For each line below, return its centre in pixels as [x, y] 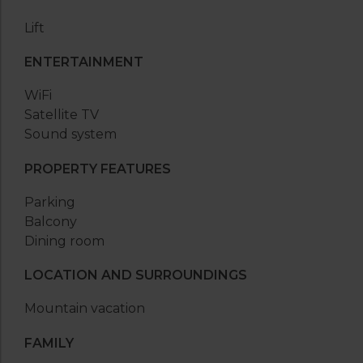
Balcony [51, 221]
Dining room [64, 241]
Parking [50, 202]
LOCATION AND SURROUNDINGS [136, 275]
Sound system [70, 135]
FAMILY [49, 343]
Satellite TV [62, 115]
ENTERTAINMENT [84, 62]
